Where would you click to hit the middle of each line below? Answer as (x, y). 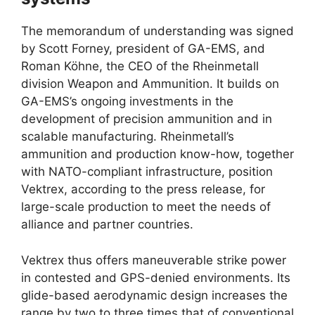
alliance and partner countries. (107, 225)
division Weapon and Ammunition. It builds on (150, 84)
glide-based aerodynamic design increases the (154, 295)
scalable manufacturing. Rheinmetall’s (128, 137)
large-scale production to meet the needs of (146, 207)
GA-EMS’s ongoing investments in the (127, 102)
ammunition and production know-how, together (157, 154)
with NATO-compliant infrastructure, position (147, 172)
